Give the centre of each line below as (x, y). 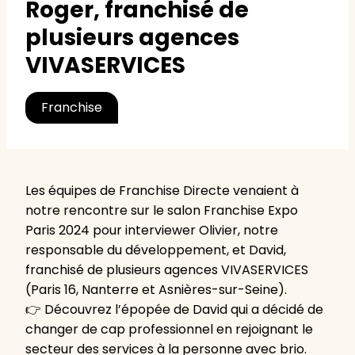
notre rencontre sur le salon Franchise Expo (162, 210)
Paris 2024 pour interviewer (112, 230)
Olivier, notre (239, 230)
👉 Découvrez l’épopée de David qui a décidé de (174, 309)
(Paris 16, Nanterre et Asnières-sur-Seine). (156, 289)
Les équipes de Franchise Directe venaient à (162, 190)
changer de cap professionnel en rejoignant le (169, 329)
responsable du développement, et (137, 250)
